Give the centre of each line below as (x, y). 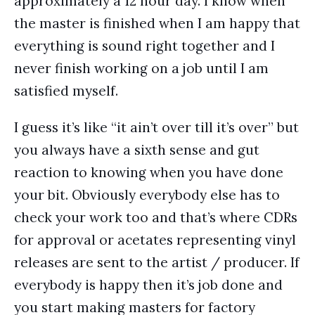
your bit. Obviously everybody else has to (147, 195)
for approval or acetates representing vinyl (155, 240)
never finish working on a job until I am (141, 68)
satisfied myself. (66, 91)
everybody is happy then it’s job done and (148, 285)
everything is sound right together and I (144, 46)
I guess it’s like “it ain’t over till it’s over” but (156, 127)
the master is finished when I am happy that (157, 23)
